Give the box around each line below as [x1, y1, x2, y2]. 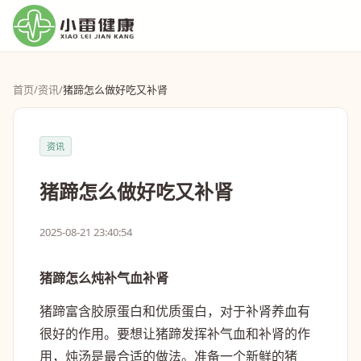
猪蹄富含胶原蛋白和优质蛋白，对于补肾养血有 [39, 302, 310, 320]
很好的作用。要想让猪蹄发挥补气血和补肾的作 [39, 325, 310, 342]
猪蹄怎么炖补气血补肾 [39, 272, 168, 285]
